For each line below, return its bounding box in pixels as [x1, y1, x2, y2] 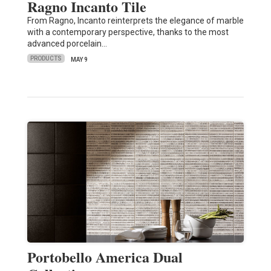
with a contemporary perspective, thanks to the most [27, 27, 229, 37]
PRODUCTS [30, 55, 62, 62]
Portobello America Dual [27, 246, 183, 267]
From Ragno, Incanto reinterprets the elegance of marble [27, 15, 244, 25]
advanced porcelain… [27, 38, 107, 48]
